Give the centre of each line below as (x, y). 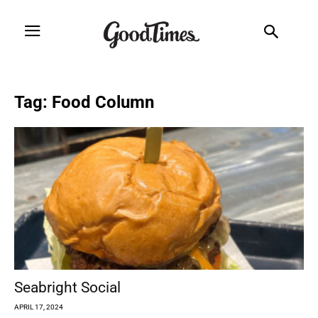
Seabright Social (67, 288)
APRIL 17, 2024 (39, 307)
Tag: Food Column (84, 102)
